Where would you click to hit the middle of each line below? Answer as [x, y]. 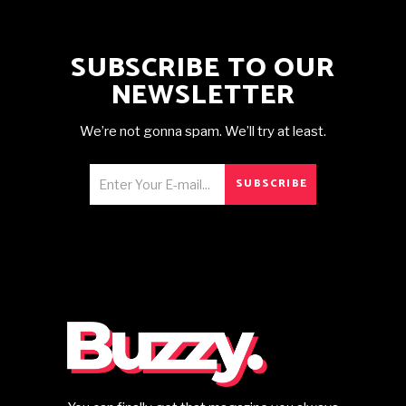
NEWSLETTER [203, 96]
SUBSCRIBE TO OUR [203, 69]
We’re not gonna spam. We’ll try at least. [203, 132]
